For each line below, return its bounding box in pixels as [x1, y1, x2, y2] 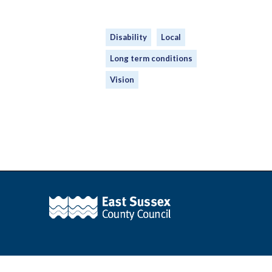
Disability [109, 32, 147, 42]
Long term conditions [109, 53, 192, 64]
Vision [109, 75, 134, 85]
